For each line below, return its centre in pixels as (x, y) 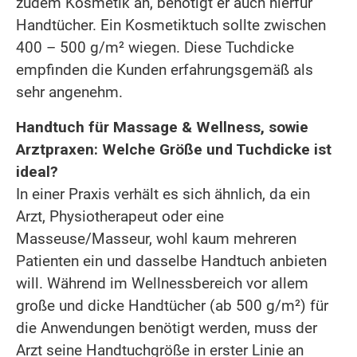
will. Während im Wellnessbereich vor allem (162, 283)
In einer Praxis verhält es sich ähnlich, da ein (163, 194)
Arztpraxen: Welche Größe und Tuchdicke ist (174, 149)
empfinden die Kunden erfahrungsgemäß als (165, 69)
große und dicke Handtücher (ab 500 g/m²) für (172, 305)
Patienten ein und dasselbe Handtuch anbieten (171, 261)
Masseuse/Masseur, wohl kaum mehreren (156, 238)
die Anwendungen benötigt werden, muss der (167, 328)
